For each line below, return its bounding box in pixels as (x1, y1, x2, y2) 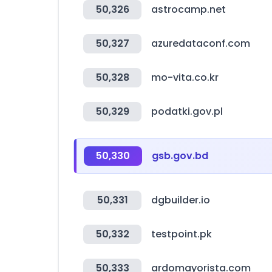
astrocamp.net (151, 2, 226, 16)
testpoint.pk (151, 227, 212, 241)
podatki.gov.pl (151, 104, 223, 118)
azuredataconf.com (151, 36, 250, 50)
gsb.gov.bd (152, 149, 208, 163)
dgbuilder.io (151, 193, 210, 207)
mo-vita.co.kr (151, 70, 219, 84)
